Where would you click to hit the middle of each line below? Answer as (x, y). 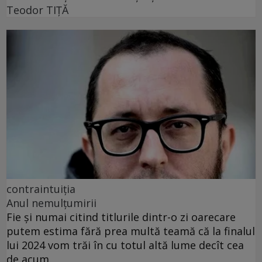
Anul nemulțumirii (51, 203)
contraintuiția (41, 189)
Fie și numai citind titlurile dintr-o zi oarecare (121, 217)
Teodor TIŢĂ (37, 10)
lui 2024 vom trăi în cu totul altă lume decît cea (125, 245)
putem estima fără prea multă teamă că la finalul (131, 231)
